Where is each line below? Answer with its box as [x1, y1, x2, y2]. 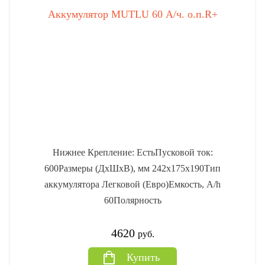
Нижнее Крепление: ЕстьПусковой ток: [52, 147, 213, 157]
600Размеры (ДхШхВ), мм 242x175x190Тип [44, 163, 221, 173]
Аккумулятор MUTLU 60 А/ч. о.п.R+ [47, 8, 218, 20]
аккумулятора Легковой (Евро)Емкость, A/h [44, 179, 221, 189]
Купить [126, 251, 160, 263]
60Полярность [104, 195, 161, 205]
